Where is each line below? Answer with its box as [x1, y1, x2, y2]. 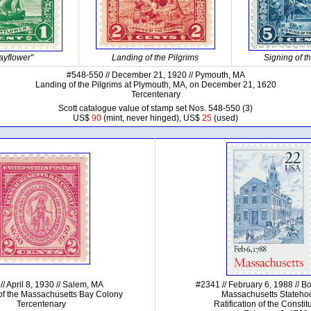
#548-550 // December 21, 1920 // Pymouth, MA [66, 70, 245, 80]
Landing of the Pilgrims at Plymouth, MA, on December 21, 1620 [35, 80, 276, 90]
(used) [212, 113, 238, 123]
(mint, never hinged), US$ [101, 113, 202, 123]
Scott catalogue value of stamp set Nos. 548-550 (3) [58, 103, 253, 113]
